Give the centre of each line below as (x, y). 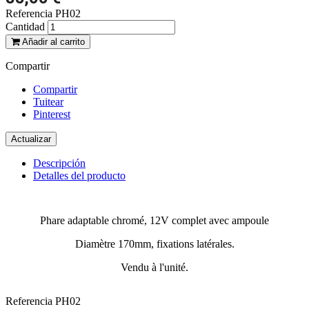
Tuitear (48, 101)
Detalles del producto (79, 175)
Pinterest (52, 114)
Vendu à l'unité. (154, 267)
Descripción (59, 163)
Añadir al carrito (53, 41)
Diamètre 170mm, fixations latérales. (154, 243)
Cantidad (25, 26)
